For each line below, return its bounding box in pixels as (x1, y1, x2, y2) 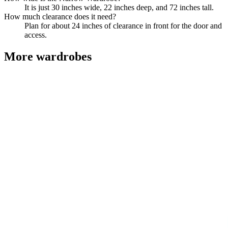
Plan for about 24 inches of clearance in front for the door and (24, 21, 222, 30)
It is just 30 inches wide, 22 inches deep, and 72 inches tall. (24, 3, 214, 12)
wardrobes (36, 49, 92, 63)
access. (24, 31, 47, 39)
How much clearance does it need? (4, 12, 116, 21)
